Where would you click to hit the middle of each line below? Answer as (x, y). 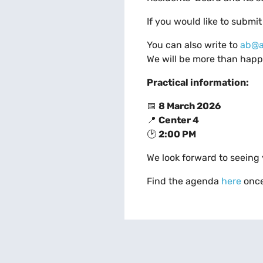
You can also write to (193, 45)
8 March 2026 (189, 106)
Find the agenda (184, 181)
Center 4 (178, 120)
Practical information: (198, 83)
